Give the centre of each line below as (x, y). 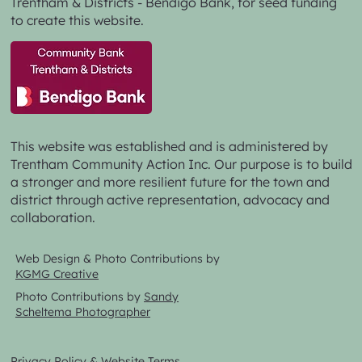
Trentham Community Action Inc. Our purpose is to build (182, 164)
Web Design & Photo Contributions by (118, 259)
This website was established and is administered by (170, 147)
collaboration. (53, 218)
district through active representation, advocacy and (170, 200)
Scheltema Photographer (83, 312)
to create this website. (78, 20)
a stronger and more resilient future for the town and (170, 182)
